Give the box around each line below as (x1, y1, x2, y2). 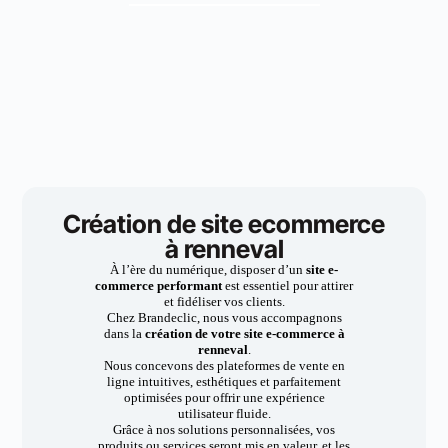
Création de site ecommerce (63, 209, 385, 239)
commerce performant (95, 278, 225, 293)
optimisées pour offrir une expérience (123, 390, 325, 405)
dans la (103, 326, 145, 341)
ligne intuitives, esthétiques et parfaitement (107, 374, 341, 389)
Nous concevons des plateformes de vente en (103, 358, 345, 373)
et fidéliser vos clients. (163, 294, 285, 309)
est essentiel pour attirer (225, 278, 353, 293)
